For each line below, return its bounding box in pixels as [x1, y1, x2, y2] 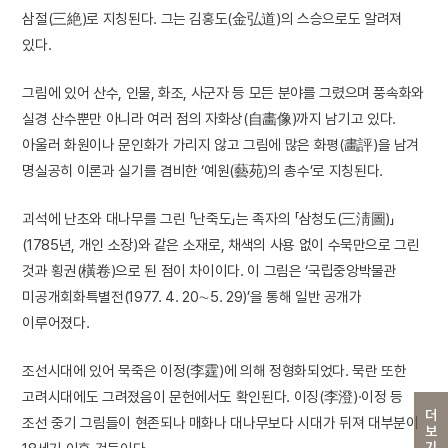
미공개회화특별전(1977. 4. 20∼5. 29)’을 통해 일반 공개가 [22, 288, 362, 306]
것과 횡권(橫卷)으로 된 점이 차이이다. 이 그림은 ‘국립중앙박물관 [22, 262, 397, 280]
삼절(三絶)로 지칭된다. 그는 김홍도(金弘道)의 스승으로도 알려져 [22, 10, 402, 28]
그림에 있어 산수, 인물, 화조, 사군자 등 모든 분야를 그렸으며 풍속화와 [22, 84, 425, 102]
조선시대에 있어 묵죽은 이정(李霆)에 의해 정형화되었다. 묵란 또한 [22, 362, 407, 380]
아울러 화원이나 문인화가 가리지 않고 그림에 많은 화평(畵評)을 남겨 [22, 136, 420, 154]
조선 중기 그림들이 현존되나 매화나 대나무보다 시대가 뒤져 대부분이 [22, 414, 419, 432]
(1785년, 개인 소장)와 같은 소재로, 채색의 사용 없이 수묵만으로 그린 [22, 236, 420, 254]
